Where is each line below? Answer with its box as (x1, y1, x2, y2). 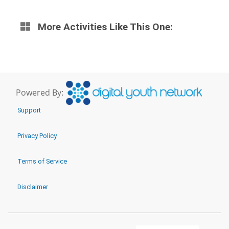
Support (17, 106, 41, 114)
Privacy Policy (17, 132, 57, 140)
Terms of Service (17, 157, 67, 166)
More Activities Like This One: (35, 21, 173, 33)
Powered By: (16, 86, 63, 98)
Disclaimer (17, 183, 48, 191)
